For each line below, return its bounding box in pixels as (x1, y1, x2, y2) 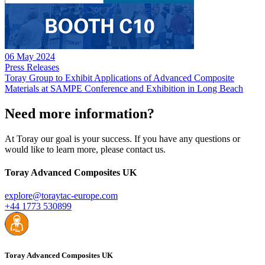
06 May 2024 (5, 51, 55, 62)
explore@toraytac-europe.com (5, 190, 118, 201)
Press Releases (5, 62, 59, 72)
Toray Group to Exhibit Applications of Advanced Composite (5, 72, 234, 83)
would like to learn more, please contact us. (5, 144, 168, 154)
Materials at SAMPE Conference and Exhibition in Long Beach (5, 83, 243, 93)
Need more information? (5, 105, 154, 121)
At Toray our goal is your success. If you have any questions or (5, 133, 240, 144)
